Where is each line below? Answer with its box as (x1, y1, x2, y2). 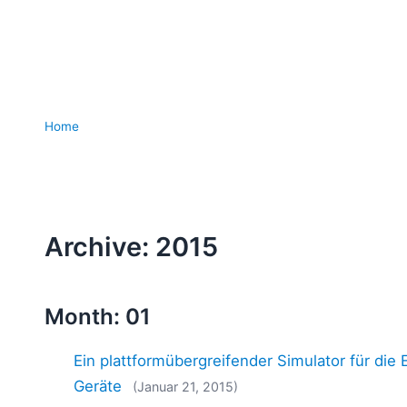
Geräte (74, 377, 123, 396)
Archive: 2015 (45, 231, 219, 263)
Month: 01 (45, 303, 152, 331)
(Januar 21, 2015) (133, 379, 239, 395)
